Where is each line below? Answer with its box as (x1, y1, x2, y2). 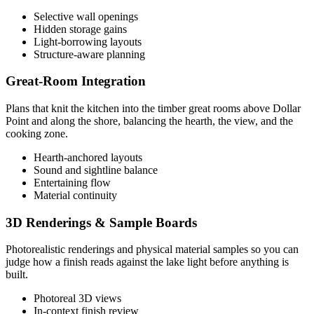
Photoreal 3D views (34, 292, 121, 305)
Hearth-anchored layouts (34, 151, 142, 163)
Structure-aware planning (34, 48, 145, 60)
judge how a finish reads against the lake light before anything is (6, 256, 289, 268)
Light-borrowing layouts (34, 35, 142, 48)
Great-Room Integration (6, 74, 146, 89)
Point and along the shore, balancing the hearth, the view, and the (6, 115, 293, 127)
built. (6, 268, 28, 281)
